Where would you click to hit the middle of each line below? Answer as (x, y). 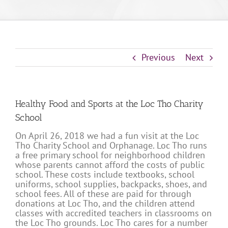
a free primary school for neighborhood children (110, 155)
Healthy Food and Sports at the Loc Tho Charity (109, 104)
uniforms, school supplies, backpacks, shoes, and (111, 184)
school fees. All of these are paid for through (103, 194)
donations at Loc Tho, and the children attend (105, 204)
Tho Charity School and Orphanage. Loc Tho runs (111, 146)
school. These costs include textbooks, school (105, 175)
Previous (158, 58)
